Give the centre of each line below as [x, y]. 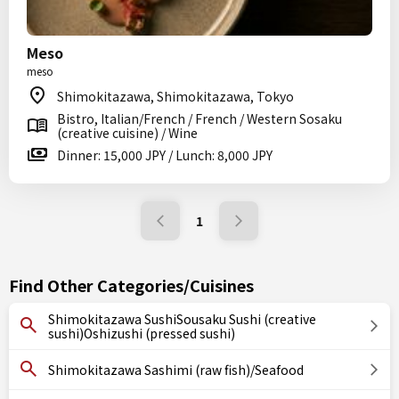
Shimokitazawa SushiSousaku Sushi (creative [182, 319]
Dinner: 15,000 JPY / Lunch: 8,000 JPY [165, 155]
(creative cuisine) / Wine [127, 133]
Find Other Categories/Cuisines [131, 285]
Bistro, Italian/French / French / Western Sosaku [199, 118]
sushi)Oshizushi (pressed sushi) [142, 333]
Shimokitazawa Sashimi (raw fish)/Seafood [176, 370]
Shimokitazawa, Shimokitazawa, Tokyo [175, 96]
